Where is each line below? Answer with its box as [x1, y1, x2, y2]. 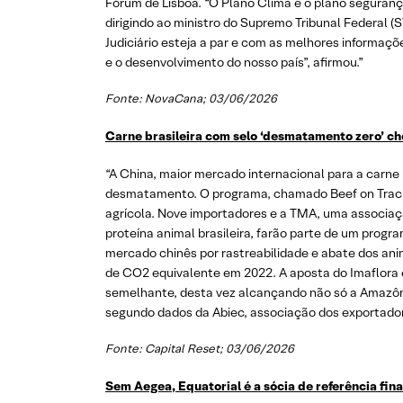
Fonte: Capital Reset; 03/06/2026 [105, 341, 294, 357]
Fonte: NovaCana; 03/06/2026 [105, 91, 277, 107]
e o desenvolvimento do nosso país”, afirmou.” [105, 54, 363, 71]
